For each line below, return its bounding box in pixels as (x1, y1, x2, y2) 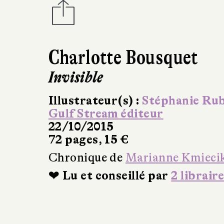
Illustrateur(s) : (48, 93, 142, 107)
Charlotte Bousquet (48, 45, 198, 69)
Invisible (48, 67, 103, 86)
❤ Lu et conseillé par (48, 168, 171, 182)
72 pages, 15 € (48, 132, 129, 146)
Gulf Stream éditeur (48, 106, 163, 120)
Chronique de (48, 150, 125, 164)
